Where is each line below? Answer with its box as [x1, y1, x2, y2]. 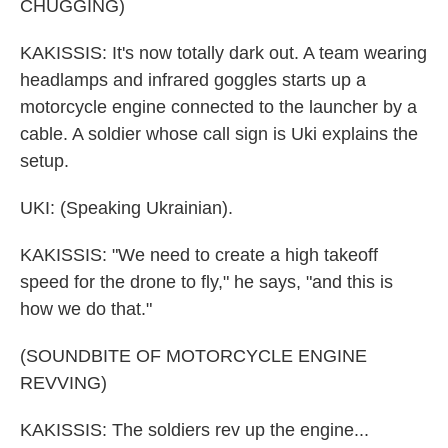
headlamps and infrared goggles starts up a [20, 70, 366, 90]
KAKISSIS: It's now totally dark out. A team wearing [20, 43, 427, 63]
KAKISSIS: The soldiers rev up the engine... [20, 420, 369, 440]
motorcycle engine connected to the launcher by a [20, 97, 417, 117]
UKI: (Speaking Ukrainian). [20, 198, 233, 218]
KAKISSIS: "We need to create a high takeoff [20, 245, 378, 265]
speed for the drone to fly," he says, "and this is [20, 272, 393, 292]
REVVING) [20, 373, 107, 393]
